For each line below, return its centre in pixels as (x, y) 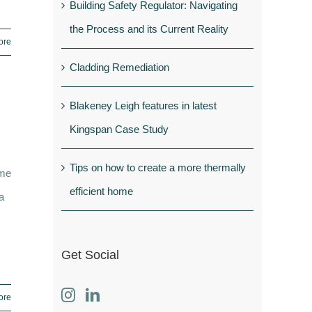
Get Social (90, 255)
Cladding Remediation (119, 67)
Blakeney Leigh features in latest (143, 105)
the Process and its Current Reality (149, 29)
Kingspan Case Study (119, 129)
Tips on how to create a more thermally (158, 167)
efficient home (101, 191)
